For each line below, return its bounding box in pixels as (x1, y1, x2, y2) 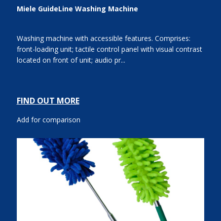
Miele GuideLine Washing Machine (16, 4, 138, 13)
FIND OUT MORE (16, 95, 79, 107)
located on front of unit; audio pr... (16, 55, 125, 65)
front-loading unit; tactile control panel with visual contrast (16, 44, 202, 54)
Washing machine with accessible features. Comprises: (16, 34, 190, 43)
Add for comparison (16, 115, 80, 125)
